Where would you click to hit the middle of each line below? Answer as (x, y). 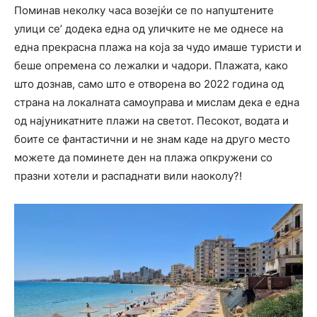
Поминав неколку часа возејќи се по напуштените (144, 11)
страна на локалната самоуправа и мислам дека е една (157, 103)
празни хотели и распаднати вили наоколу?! (128, 176)
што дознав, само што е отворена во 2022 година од (149, 84)
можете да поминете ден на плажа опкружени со (143, 158)
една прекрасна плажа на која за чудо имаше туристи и (158, 47)
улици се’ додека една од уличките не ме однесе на (149, 29)
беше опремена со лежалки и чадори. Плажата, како (151, 66)
